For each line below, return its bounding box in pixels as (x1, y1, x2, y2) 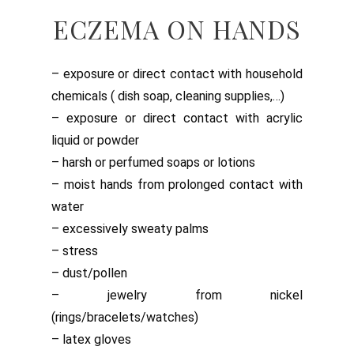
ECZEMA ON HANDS (53, 11, 301, 46)
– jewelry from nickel (51, 287, 303, 303)
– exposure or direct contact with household (51, 66, 303, 81)
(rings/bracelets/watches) (51, 309, 198, 325)
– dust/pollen (51, 265, 127, 281)
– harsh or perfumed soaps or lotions (51, 154, 255, 170)
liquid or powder (51, 132, 139, 148)
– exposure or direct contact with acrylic (51, 110, 303, 126)
